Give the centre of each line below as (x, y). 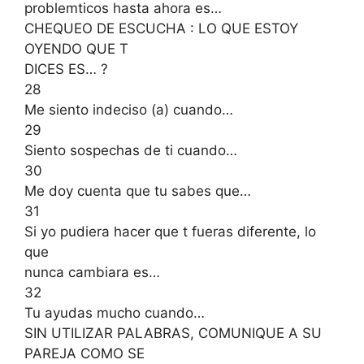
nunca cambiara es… (92, 272)
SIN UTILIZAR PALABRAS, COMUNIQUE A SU (173, 333)
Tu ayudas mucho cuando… (115, 312)
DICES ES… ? (66, 69)
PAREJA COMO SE (84, 353)
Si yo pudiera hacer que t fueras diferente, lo (170, 231)
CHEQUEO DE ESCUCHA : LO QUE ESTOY (161, 28)
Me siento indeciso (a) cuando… (129, 109)
